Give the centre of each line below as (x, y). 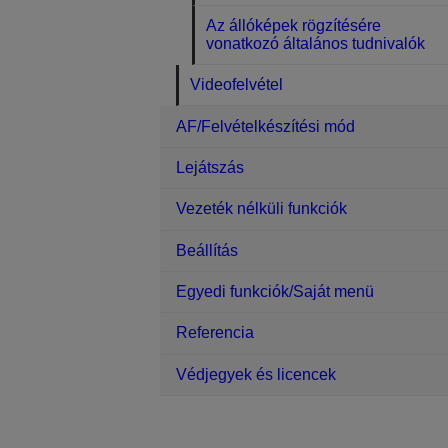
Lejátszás (210, 167)
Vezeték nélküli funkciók (261, 209)
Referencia (215, 333)
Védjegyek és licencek (256, 374)
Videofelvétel (237, 85)
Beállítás (207, 250)
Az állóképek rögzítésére (294, 25)
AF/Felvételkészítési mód (265, 126)
